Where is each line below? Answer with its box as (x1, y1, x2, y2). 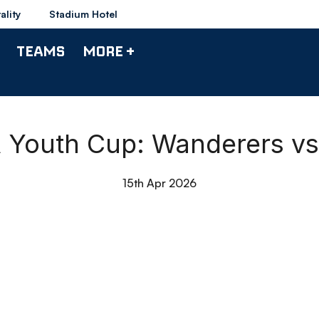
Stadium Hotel (49, 8, 117, 20)
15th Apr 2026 (122, 176, 197, 190)
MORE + (83, 41, 135, 60)
